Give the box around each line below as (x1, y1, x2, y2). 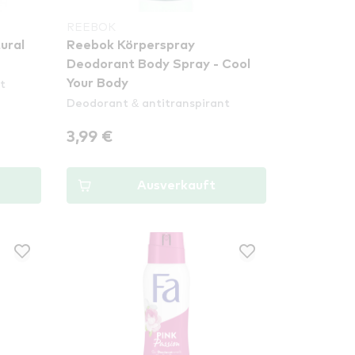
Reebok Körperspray (67, 39, 196, 52)
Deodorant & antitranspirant (67, 95, 231, 109)
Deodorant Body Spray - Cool (67, 58, 251, 71)
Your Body (67, 77, 129, 90)
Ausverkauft (136, 179, 216, 192)
